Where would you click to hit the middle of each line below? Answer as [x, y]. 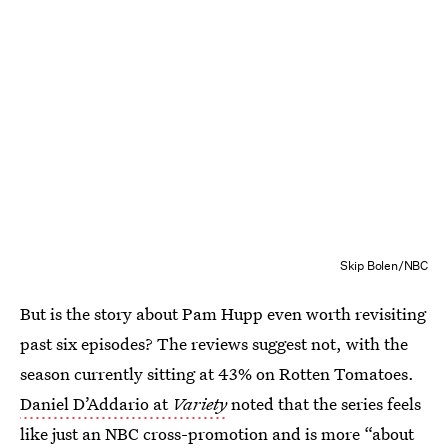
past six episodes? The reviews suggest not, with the [214, 343]
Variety [199, 403]
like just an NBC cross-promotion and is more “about [217, 433]
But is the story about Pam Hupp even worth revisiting [223, 313]
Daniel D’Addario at [96, 403]
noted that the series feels [326, 403]
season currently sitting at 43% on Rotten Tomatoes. [217, 373]
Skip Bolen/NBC [383, 265]
